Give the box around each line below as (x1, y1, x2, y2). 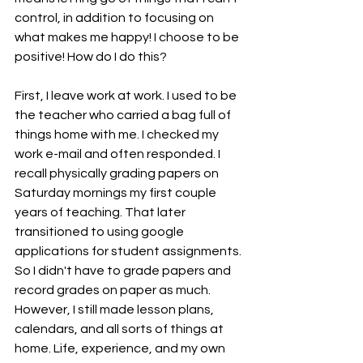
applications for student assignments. (15, 244, 244, 258)
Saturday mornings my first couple (15, 186, 219, 199)
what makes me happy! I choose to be (15, 30, 241, 44)
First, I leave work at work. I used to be (15, 88, 239, 102)
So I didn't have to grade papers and (15, 263, 233, 277)
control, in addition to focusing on (15, 11, 216, 24)
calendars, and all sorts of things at (15, 322, 226, 335)
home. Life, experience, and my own (15, 341, 228, 355)
